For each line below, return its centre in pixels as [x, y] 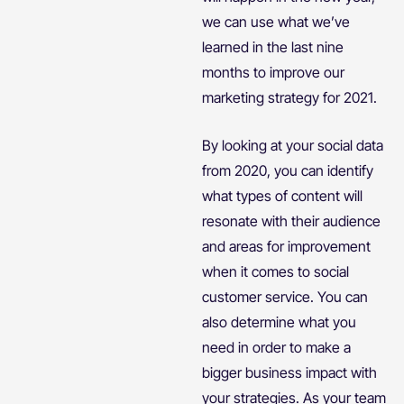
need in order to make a [276, 347]
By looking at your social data [293, 145]
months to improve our [273, 72]
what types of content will [282, 195]
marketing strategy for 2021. [289, 97]
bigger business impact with [289, 372]
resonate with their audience [291, 220]
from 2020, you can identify [288, 170]
